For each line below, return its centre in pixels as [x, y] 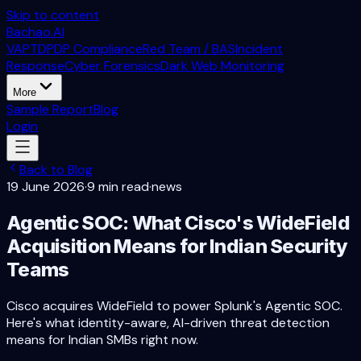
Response [35, 66]
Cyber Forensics [112, 66]
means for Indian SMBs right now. [102, 339]
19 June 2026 [46, 187]
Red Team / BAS [189, 49]
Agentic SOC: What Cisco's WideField [178, 222]
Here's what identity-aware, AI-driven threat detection [168, 322]
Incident [259, 49]
